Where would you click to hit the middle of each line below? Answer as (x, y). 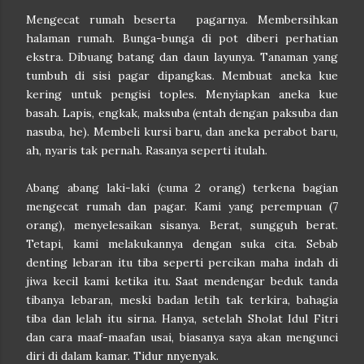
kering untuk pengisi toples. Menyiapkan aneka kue (182, 94)
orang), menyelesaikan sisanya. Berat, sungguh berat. (182, 225)
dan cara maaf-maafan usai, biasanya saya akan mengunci (182, 337)
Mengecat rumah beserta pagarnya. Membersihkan (182, 19)
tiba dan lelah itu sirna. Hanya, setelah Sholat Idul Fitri (182, 318)
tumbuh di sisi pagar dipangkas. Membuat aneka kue (182, 76)
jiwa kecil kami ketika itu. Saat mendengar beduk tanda (182, 281)
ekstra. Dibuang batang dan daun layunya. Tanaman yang (182, 57)
